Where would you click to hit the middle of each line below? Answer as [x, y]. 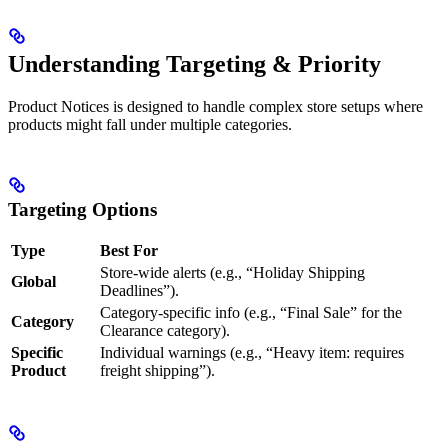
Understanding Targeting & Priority [194, 63]
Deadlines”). [139, 291]
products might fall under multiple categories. [150, 124]
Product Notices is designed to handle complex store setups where [215, 106]
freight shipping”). [157, 371]
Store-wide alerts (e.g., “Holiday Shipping [232, 273]
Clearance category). [165, 331]
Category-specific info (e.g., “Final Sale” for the [251, 313]
